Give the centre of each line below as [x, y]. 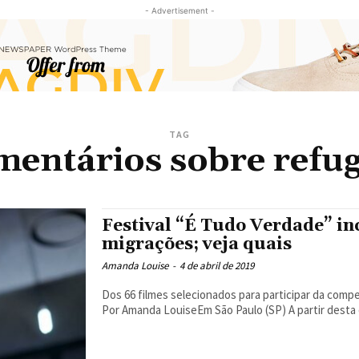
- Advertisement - [179, 10]
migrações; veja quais [196, 244]
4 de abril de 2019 [216, 266]
